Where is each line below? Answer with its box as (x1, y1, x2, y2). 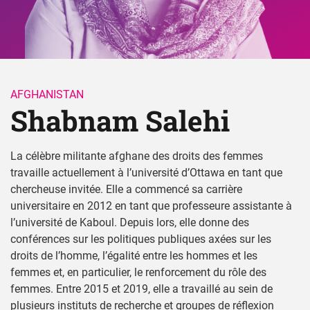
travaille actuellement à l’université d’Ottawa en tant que (10, 166, 282, 179)
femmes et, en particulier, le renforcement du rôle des (10, 266, 266, 279)
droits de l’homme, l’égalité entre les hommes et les (10, 249, 257, 262)
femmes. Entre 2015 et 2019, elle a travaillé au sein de (10, 282, 273, 295)
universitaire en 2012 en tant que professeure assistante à (10, 199, 292, 212)
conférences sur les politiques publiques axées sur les (10, 232, 271, 246)
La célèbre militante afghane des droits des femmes (10, 149, 263, 163)
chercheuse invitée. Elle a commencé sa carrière (10, 183, 242, 196)
